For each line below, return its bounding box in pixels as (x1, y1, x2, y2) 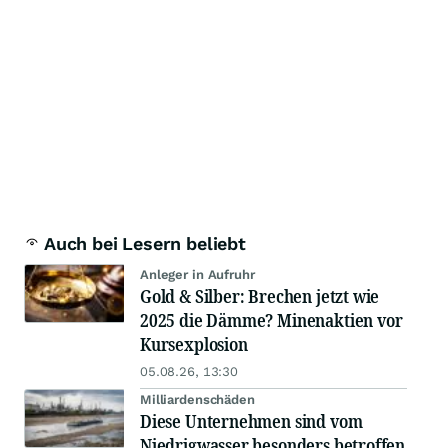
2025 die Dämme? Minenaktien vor (140, 308, 403, 333)
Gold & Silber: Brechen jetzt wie (140, 284, 380, 309)
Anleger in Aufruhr (140, 267, 255, 283)
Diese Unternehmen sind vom (140, 409, 363, 434)
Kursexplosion (140, 332, 248, 357)
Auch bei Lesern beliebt (44, 233, 246, 255)
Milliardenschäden (140, 392, 255, 408)
